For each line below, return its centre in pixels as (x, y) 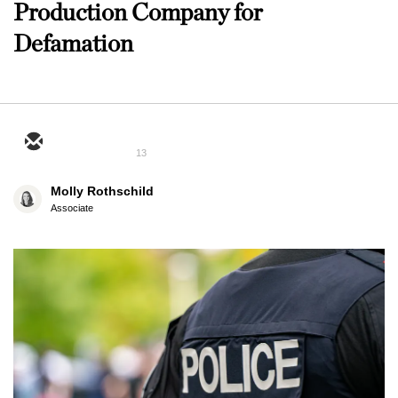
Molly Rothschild (102, 191)
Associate (72, 208)
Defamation (73, 43)
